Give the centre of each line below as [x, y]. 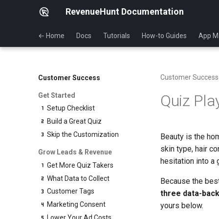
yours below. [182, 206]
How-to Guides [164, 36]
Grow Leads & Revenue [75, 152]
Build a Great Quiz [75, 121]
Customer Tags [71, 191]
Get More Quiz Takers [80, 165]
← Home [51, 36]
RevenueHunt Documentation [125, 11]
